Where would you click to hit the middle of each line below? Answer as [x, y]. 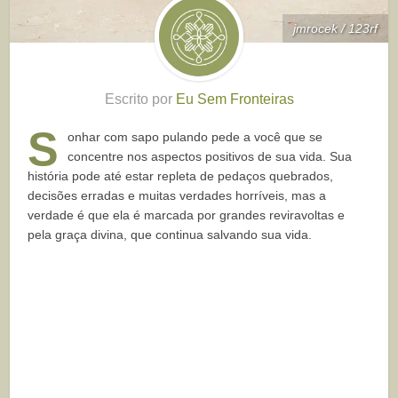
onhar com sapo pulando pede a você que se [195, 137]
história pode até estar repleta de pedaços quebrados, [181, 176]
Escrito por [140, 99]
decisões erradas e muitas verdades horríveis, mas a [177, 196]
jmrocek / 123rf [335, 29]
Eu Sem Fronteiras [235, 99]
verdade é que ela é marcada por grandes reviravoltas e [187, 215]
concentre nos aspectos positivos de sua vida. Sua [210, 157]
